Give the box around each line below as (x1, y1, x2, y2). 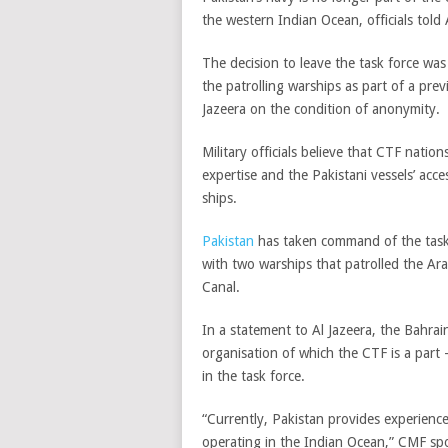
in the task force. (202, 368, 305, 384)
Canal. (202, 279, 240, 295)
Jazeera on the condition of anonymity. (202, 101, 444, 117)
